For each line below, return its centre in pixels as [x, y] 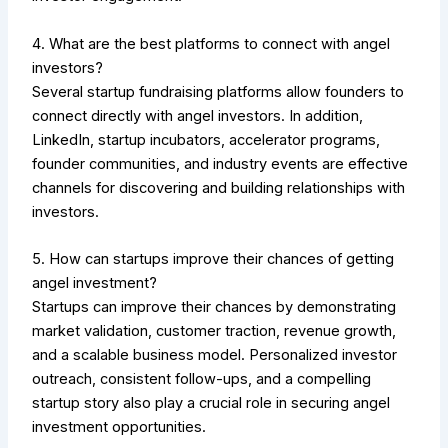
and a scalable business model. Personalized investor [215, 355]
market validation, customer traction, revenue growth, [214, 331]
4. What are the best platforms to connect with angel [211, 43]
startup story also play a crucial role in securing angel [211, 403]
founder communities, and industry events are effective [220, 163]
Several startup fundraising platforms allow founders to [218, 91]
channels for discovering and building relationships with [219, 187]
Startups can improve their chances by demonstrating [214, 307]
